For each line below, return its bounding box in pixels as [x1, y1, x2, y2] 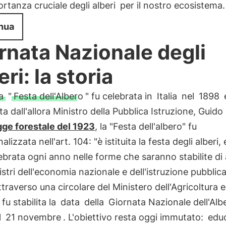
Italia [156, 91, 177, 101]
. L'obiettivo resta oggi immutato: [63, 212, 206, 222]
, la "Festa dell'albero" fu [94, 121, 197, 132]
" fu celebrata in [85, 91, 155, 101]
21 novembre [5, 212, 61, 222]
